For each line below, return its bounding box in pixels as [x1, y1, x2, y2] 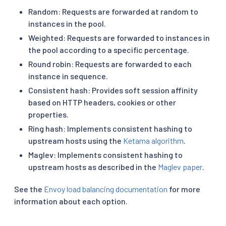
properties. [28, 109, 69, 119]
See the [14, 184, 44, 194]
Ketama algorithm [123, 135, 184, 145]
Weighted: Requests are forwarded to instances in [28, 32, 210, 42]
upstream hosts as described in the [28, 161, 158, 172]
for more [167, 184, 200, 194]
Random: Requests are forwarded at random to [28, 6, 198, 16]
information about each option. [14, 196, 128, 206]
